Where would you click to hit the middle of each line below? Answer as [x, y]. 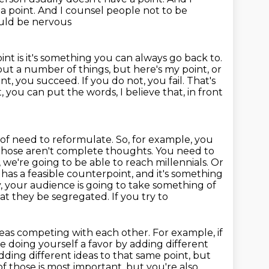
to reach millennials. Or [168, 162]
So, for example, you [165, 140]
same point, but [173, 255]
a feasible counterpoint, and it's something [121, 174]
